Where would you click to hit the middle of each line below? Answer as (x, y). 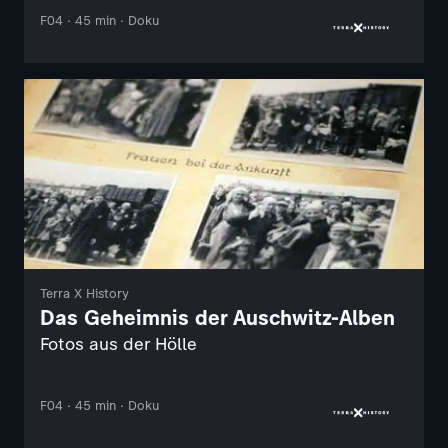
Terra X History (84, 293)
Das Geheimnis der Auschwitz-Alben (217, 317)
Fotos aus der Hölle (118, 343)
